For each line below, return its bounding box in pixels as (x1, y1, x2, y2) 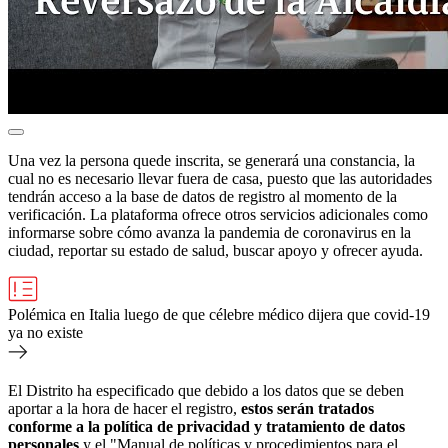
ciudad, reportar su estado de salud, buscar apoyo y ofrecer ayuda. (8, 241, 423, 259)
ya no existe (8, 323, 83, 341)
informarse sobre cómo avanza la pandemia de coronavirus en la (8, 223, 411, 241)
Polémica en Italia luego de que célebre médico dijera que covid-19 (8, 305, 430, 323)
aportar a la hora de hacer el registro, (8, 399, 237, 417)
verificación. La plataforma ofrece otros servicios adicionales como (8, 205, 428, 223)
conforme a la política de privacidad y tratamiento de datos (8, 417, 405, 435)
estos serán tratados (237, 399, 374, 417)
